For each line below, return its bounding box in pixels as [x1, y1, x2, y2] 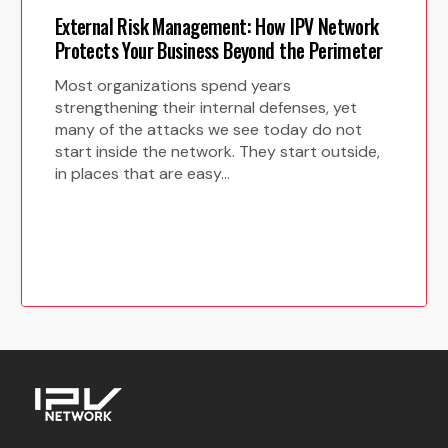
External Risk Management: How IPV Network [54, 11, 379, 41]
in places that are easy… [54, 162, 230, 184]
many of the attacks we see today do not [54, 118, 362, 140]
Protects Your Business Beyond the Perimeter [54, 35, 383, 65]
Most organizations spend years [54, 74, 291, 96]
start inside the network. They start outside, [54, 140, 380, 162]
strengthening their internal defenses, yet [54, 96, 357, 118]
